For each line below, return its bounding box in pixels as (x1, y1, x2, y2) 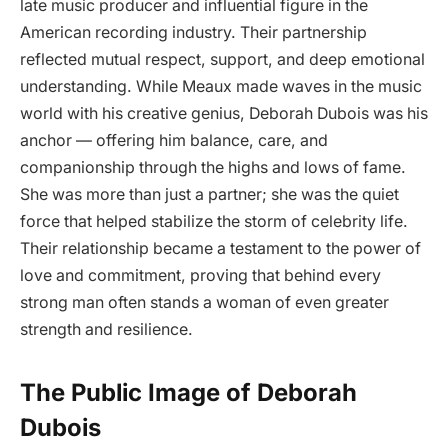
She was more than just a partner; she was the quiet (20, 185, 399, 205)
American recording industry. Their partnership (20, 23, 367, 43)
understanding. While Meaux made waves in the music (20, 77, 422, 97)
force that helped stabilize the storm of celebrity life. (20, 212, 408, 232)
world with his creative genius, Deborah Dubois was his (20, 104, 428, 124)
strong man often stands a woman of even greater (20, 293, 389, 313)
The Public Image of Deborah (20, 378, 357, 408)
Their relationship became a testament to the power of (20, 239, 421, 259)
